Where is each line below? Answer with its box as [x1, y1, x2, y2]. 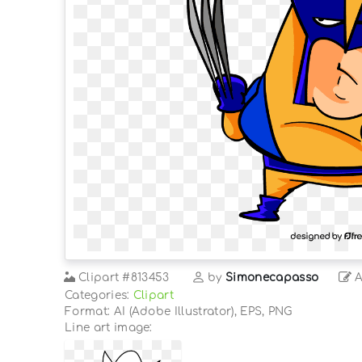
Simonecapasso [225, 271, 319, 284]
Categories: [65, 288, 133, 301]
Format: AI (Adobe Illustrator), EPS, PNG [65, 305, 293, 318]
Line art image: [65, 321, 153, 334]
